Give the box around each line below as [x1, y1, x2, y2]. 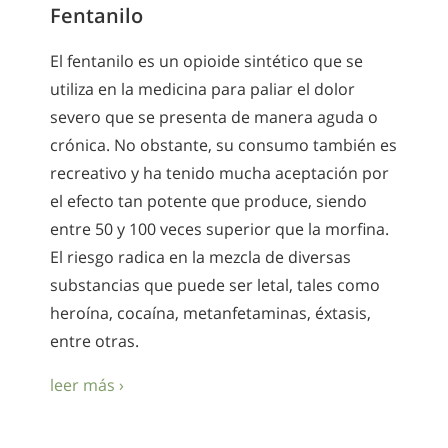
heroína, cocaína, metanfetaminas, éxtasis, [50, 301, 371, 324]
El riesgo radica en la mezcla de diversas [50, 245, 351, 268]
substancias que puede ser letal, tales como [50, 273, 380, 296]
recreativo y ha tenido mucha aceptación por [50, 161, 389, 184]
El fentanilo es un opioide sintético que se [50, 49, 363, 72]
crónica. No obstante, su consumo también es [50, 133, 397, 156]
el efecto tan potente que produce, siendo [50, 189, 367, 212]
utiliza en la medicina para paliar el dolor [50, 77, 355, 100]
